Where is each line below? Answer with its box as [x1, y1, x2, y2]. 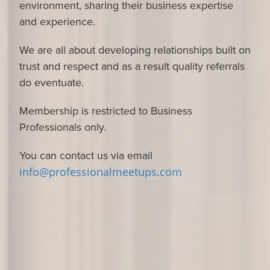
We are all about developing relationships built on [19, 43, 251, 57]
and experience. [19, 15, 95, 28]
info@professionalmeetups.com [19, 165, 182, 179]
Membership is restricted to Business [19, 104, 192, 118]
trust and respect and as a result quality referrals [19, 60, 245, 73]
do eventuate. [19, 76, 84, 89]
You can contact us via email [19, 149, 152, 162]
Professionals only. [19, 121, 106, 134]
